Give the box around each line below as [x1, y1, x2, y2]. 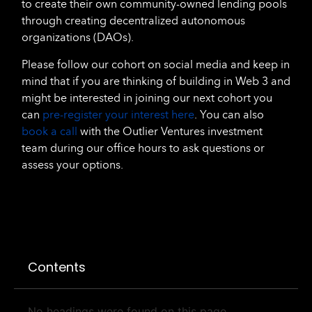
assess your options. [22, 157, 123, 171]
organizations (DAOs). [22, 31, 134, 45]
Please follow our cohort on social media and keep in [22, 57, 290, 71]
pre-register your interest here [42, 107, 194, 121]
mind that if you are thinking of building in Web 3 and [22, 74, 290, 88]
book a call [22, 124, 77, 138]
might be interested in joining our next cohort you [22, 91, 272, 104]
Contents [28, 258, 86, 276]
